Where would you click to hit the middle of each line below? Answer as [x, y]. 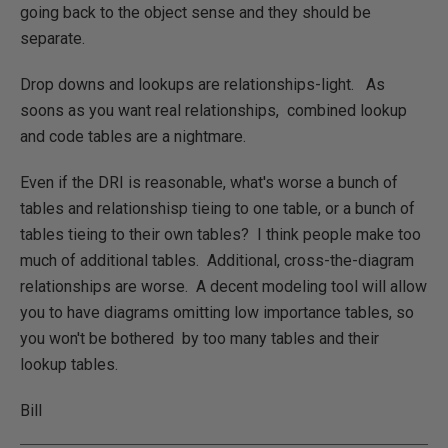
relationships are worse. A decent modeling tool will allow [223, 286]
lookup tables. [69, 364]
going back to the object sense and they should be [195, 12]
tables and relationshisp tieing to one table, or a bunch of [217, 208]
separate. [52, 38]
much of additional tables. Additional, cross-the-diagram [217, 260]
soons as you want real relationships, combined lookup [213, 110]
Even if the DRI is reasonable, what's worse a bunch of [209, 182]
